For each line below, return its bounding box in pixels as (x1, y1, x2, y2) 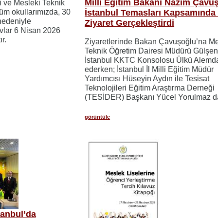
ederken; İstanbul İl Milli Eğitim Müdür (85, 65, 214, 73)
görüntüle (85, 113, 110, 120)
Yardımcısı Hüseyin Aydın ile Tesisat (85, 74, 210, 83)
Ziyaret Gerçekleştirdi (85, 18, 175, 28)
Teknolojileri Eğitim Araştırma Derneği (85, 83, 215, 92)
